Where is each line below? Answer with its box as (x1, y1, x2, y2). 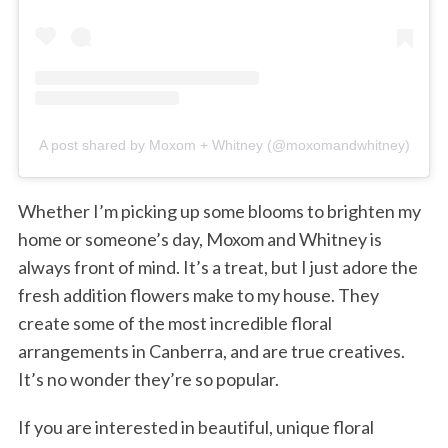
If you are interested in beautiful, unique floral (17, 416, 374, 439)
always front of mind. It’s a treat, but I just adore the (17, 256, 418, 279)
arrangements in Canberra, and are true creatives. (17, 340, 405, 363)
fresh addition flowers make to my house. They (17, 284, 379, 307)
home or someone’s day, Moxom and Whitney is (17, 228, 382, 251)
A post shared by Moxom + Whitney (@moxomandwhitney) (38, 137, 410, 154)
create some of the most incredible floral (17, 312, 332, 335)
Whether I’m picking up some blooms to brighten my (17, 200, 421, 223)
